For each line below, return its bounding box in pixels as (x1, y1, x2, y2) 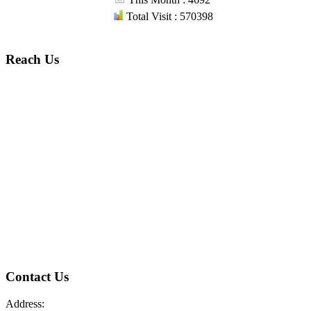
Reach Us (6, 51, 59, 67)
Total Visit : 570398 (123, 10, 213, 23)
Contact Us (6, 269, 69, 285)
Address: (6, 298, 44, 310)
